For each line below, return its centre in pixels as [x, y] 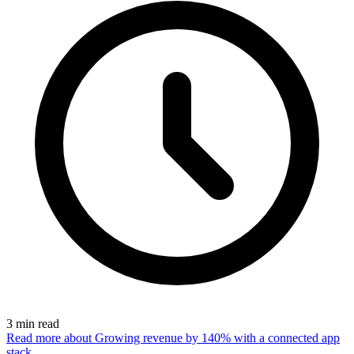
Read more [35, 338]
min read [38, 324]
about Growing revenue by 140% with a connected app [202, 338]
